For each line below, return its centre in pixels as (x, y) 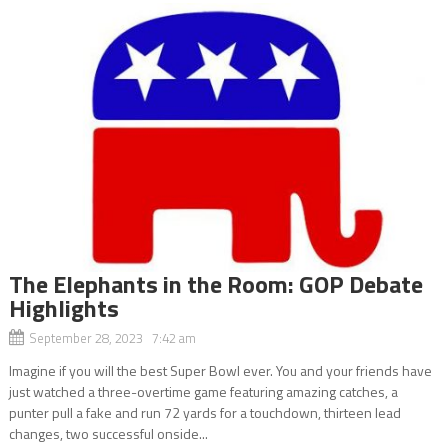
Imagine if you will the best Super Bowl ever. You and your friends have (220, 370)
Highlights (63, 307)
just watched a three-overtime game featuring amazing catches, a (203, 391)
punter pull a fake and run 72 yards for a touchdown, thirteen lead (204, 412)
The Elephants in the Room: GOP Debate (215, 283)
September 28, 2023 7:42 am (112, 337)
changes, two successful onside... (108, 433)
